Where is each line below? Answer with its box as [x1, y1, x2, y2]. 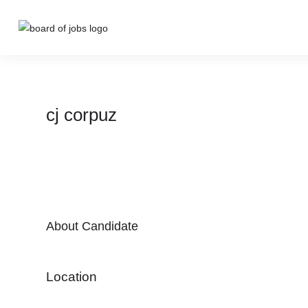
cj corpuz [46, 104, 117, 125]
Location [46, 269, 97, 284]
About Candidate [46, 219, 138, 233]
